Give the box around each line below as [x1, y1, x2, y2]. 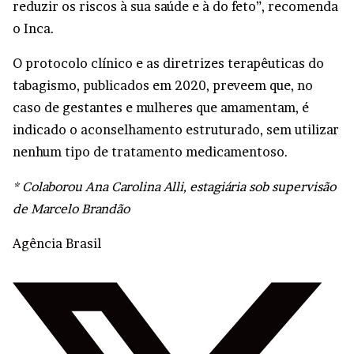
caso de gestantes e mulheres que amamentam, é [13, 100, 309, 115]
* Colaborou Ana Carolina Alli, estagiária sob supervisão [13, 179, 336, 194]
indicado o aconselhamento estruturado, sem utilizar [13, 122, 339, 137]
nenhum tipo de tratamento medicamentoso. [13, 144, 288, 160]
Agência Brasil [13, 235, 101, 251]
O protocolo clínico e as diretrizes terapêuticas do [13, 55, 324, 71]
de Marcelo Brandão [13, 201, 130, 217]
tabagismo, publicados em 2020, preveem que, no [13, 77, 313, 93]
